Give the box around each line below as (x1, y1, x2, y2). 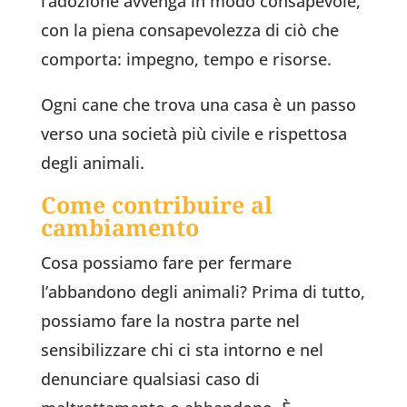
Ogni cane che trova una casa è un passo (40, 94, 356, 116)
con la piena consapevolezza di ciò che (40, 19, 339, 42)
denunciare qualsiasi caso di (40, 368, 260, 391)
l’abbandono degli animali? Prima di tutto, (40, 281, 365, 303)
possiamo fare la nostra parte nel (40, 310, 300, 333)
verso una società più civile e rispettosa (40, 123, 347, 145)
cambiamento (40, 212, 199, 243)
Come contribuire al (40, 189, 273, 221)
